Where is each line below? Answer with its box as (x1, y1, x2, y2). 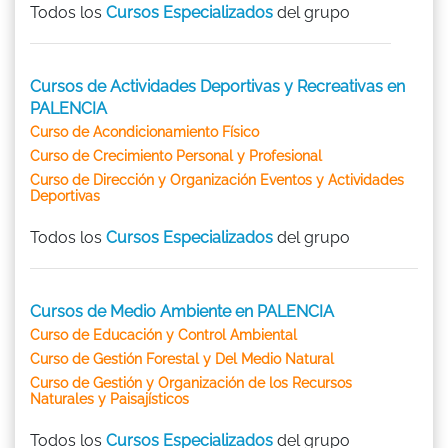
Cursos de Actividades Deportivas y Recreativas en (30, 76, 405, 96)
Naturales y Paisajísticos (30, 390, 189, 407)
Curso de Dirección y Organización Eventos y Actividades (30, 171, 404, 188)
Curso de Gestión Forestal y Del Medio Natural (30, 350, 334, 367)
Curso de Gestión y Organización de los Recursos (30, 374, 352, 391)
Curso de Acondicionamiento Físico (30, 123, 259, 140)
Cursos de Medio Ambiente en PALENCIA (30, 301, 334, 321)
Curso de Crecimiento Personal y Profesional (30, 147, 322, 164)
